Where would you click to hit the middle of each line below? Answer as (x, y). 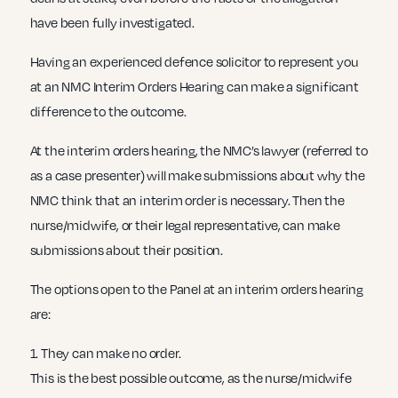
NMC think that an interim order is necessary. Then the (187, 200)
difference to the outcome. (108, 111)
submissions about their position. (126, 250)
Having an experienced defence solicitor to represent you (194, 62)
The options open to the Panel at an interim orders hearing (196, 289)
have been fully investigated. (112, 23)
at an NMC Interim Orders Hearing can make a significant (194, 87)
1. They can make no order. (105, 353)
